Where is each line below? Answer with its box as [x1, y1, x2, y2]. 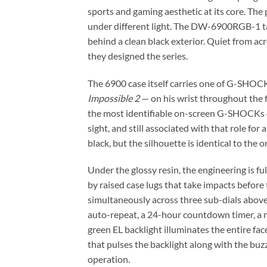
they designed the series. [88, 49, 188, 61]
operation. [88, 253, 130, 265]
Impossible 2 [88, 92, 139, 104]
